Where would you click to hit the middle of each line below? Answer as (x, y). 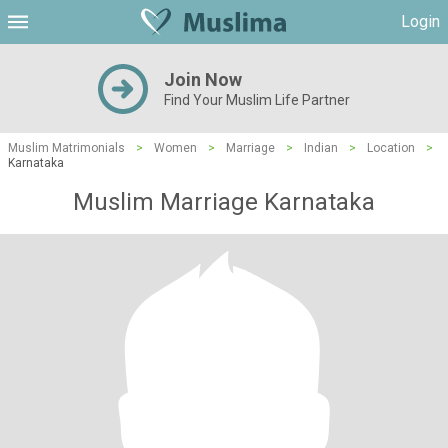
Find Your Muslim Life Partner (257, 100)
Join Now (203, 79)
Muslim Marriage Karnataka (224, 202)
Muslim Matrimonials (66, 148)
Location (391, 148)
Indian (321, 148)
